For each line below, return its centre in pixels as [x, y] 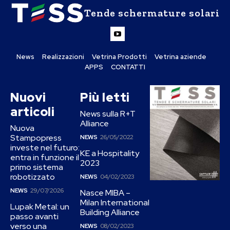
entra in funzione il [45, 158]
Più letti [105, 98]
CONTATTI [128, 67]
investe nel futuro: [45, 148]
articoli [32, 112]
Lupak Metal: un [40, 207]
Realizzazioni [63, 57]
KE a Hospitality [110, 154]
